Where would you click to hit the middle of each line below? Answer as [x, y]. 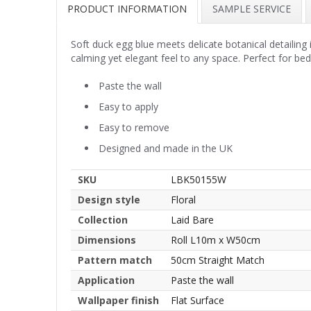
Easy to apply [128, 106]
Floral [183, 199]
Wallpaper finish [118, 300]
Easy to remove [134, 127]
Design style [109, 199]
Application [106, 280]
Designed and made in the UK [166, 148]
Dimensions [107, 239]
